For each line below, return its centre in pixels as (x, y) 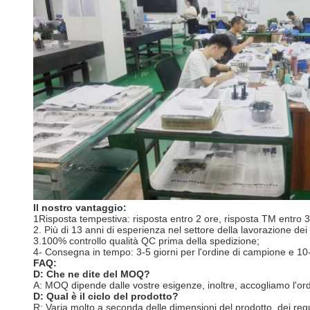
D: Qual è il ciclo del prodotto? (106, 296)
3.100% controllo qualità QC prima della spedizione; (146, 240)
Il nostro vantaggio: (80, 207)
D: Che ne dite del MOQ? (92, 274)
